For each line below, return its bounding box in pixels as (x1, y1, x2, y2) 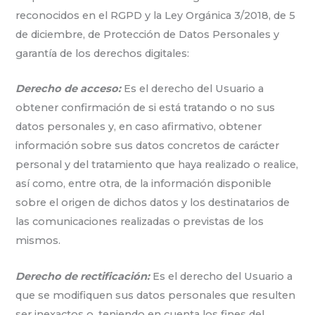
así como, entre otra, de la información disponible (15, 177, 272, 191)
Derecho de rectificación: (15, 269, 150, 283)
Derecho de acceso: (15, 82, 122, 96)
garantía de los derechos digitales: (15, 46, 190, 60)
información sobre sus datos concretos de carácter (15, 139, 280, 153)
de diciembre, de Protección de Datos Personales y (15, 27, 280, 41)
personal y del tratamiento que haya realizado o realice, (15, 158, 299, 172)
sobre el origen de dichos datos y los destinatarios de (15, 196, 290, 210)
